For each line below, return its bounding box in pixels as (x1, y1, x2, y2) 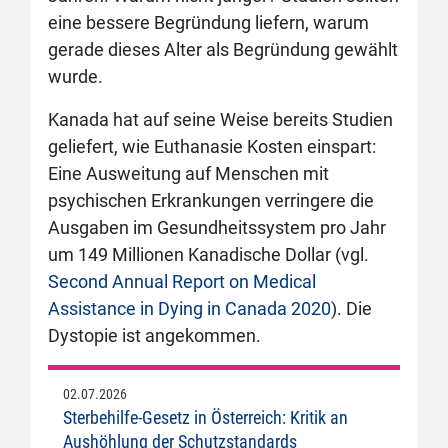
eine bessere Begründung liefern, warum (48, 12, 369, 33)
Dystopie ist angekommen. (48, 325, 261, 346)
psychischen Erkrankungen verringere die (48, 190, 374, 211)
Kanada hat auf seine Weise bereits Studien (48, 109, 393, 130)
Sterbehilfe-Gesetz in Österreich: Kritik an (63, 407, 348, 428)
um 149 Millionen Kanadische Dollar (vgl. (48, 244, 369, 265)
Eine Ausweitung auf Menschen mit (48, 163, 329, 184)
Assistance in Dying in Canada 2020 (48, 298, 331, 319)
